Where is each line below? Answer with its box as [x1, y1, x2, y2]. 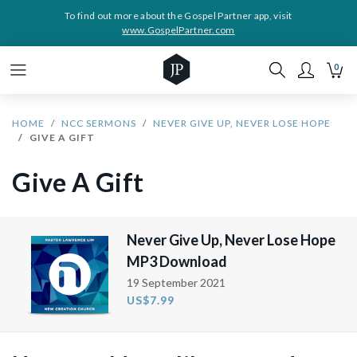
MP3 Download [127, 253, 228, 270]
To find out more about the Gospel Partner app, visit [65, 10, 292, 22]
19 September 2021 [127, 276, 226, 289]
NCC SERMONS [61, 117, 136, 129]
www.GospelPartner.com [122, 24, 235, 36]
